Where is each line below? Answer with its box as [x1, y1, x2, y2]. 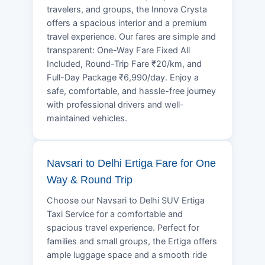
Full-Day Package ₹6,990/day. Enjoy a [47, 72, 199, 83]
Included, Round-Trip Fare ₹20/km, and [47, 58, 202, 69]
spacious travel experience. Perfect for [47, 222, 199, 233]
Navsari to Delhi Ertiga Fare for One [47, 157, 216, 169]
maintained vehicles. [47, 112, 127, 124]
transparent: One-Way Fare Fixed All [47, 44, 190, 56]
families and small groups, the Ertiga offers [47, 235, 217, 247]
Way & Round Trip [47, 173, 132, 186]
